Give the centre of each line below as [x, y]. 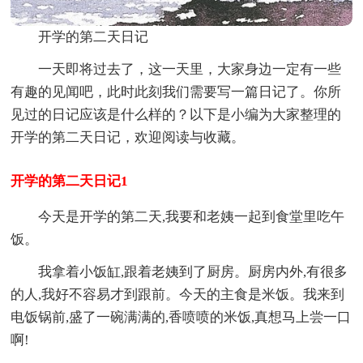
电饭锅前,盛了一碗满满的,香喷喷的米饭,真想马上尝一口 [181, 318]
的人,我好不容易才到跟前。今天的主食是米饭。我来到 [178, 295]
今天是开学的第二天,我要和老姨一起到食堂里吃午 [192, 217]
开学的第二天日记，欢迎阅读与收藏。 [128, 138]
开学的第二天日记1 [70, 181]
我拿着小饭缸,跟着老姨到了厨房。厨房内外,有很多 [193, 272]
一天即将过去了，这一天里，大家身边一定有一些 [190, 70]
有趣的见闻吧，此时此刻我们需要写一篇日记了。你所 [176, 92]
